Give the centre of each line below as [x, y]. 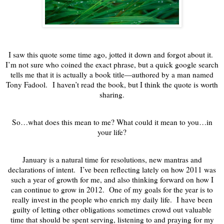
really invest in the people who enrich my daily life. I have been [112, 200]
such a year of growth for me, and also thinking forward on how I [112, 180]
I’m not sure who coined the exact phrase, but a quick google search [112, 64]
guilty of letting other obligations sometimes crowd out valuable [112, 210]
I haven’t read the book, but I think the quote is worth [133, 84]
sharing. [112, 94]
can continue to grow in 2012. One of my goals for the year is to [112, 190]
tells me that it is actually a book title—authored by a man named [112, 74]
